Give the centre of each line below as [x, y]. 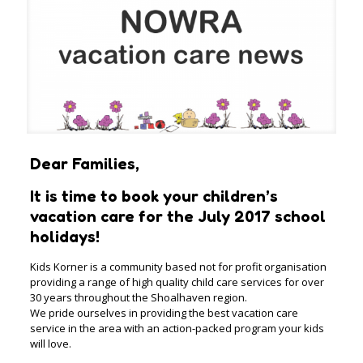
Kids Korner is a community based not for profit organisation [178, 266]
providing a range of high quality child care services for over [177, 282]
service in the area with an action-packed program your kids [177, 328]
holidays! [64, 236]
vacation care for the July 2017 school [177, 216]
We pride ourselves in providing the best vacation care [164, 312]
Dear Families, [84, 163]
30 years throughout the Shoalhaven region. [138, 297]
